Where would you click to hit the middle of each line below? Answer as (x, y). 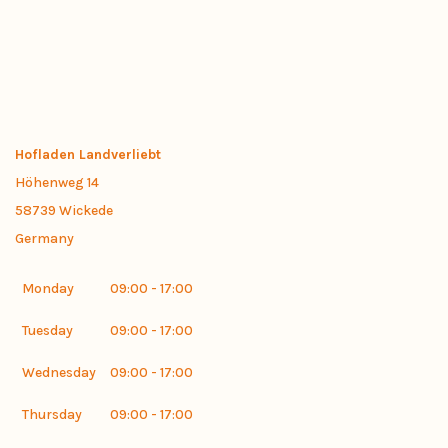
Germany (44, 238)
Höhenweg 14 (57, 182)
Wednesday (59, 372)
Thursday (52, 414)
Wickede (86, 210)
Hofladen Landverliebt (88, 154)
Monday (48, 288)
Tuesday (47, 330)
